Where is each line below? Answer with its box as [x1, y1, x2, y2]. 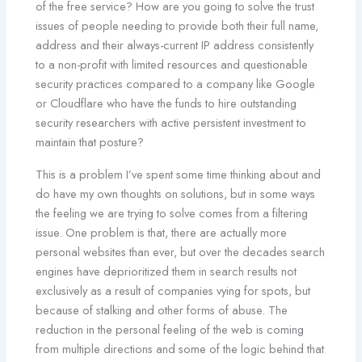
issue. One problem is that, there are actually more [36, 223, 288, 241]
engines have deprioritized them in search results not [36, 262, 297, 280]
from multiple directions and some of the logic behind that [36, 339, 325, 357]
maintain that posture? [36, 133, 145, 150]
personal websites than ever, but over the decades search [36, 242, 326, 260]
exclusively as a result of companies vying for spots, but [36, 281, 311, 299]
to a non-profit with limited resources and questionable [36, 55, 309, 73]
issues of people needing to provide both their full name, [36, 16, 319, 34]
